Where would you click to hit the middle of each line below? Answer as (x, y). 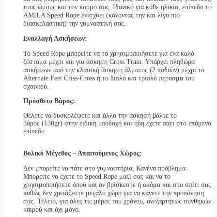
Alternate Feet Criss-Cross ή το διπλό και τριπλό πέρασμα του (109, 78)
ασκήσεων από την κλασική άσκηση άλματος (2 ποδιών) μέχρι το (114, 70)
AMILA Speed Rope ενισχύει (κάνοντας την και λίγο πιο (101, 15)
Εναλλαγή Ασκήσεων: (55, 38)
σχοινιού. (36, 86)
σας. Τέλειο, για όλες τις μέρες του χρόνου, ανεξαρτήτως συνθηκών (117, 201)
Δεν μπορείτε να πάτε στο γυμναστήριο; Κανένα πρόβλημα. (105, 168)
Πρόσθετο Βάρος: (49, 101)
